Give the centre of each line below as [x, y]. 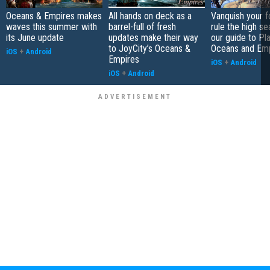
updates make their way [153, 37]
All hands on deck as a [150, 16]
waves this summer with [52, 27]
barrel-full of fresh [142, 27]
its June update [35, 37]
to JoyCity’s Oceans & [149, 48]
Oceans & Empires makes [54, 16]
